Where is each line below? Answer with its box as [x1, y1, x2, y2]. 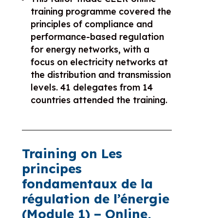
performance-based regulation [30, 31, 164, 42]
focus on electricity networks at [30, 56, 168, 68]
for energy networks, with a [30, 43, 149, 55]
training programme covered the [30, 5, 171, 17]
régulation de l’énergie [21, 190, 169, 207]
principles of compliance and [30, 18, 153, 30]
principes [21, 160, 82, 177]
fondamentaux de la [21, 175, 153, 192]
